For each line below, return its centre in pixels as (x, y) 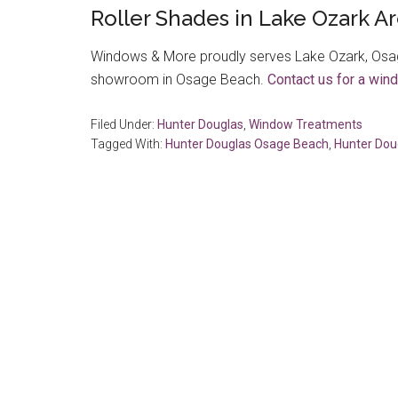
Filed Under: (124, 124)
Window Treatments (306, 124)
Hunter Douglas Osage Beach (247, 144)
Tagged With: (128, 144)
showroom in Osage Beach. (179, 80)
